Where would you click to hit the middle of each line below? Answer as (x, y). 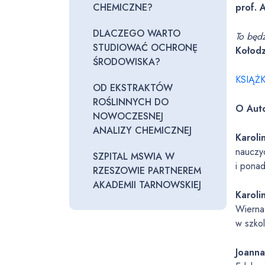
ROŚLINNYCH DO (131, 102)
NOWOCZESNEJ (128, 116)
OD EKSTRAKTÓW (133, 88)
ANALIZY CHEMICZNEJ (142, 130)
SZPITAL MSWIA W (134, 156)
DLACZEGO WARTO (137, 33)
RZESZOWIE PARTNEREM (147, 171)
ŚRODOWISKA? (127, 62)
